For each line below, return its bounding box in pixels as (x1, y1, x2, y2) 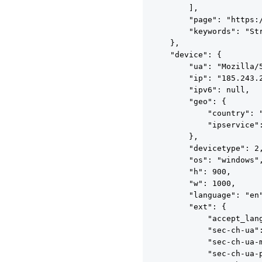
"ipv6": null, (151, 85, 250, 94)
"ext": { (151, 202, 226, 211)
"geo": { (151, 97, 226, 106)
